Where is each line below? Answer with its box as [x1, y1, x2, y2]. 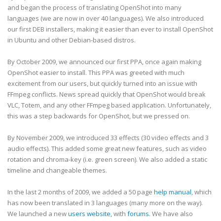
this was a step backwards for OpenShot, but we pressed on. [7, 111, 190, 120]
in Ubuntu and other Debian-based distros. [7, 36, 136, 44]
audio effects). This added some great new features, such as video [7, 144, 207, 153]
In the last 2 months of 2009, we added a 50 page [7, 187, 154, 196]
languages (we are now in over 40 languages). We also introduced [7, 14, 204, 23]
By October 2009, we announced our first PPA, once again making [7, 57, 201, 66]
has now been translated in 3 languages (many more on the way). [7, 198, 203, 207]
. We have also [149, 209, 193, 218]
